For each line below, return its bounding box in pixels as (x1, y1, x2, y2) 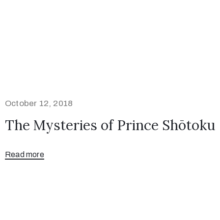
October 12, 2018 (5, 99, 73, 108)
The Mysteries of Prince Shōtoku (5, 116, 215, 134)
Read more (5, 150, 44, 159)
